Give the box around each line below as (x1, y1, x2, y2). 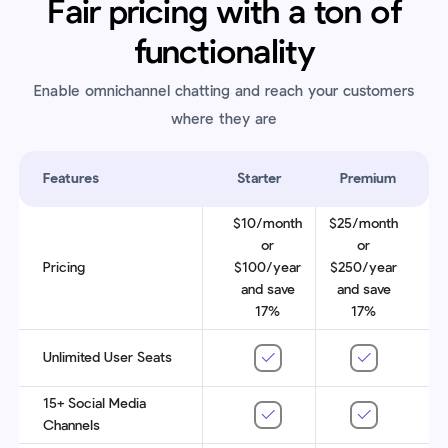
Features (43, 171, 99, 186)
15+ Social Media (43, 396, 146, 411)
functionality (133, 36, 315, 71)
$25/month (329, 216, 399, 231)
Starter (236, 171, 281, 186)
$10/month (233, 216, 303, 231)
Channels (43, 418, 100, 433)
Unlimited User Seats (43, 350, 172, 365)
